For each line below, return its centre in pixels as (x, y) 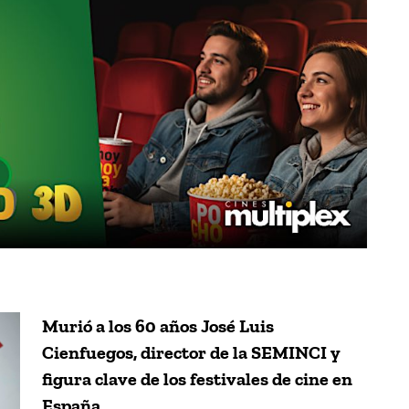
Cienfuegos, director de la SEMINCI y (191, 352)
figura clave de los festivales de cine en (197, 378)
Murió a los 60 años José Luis (158, 325)
